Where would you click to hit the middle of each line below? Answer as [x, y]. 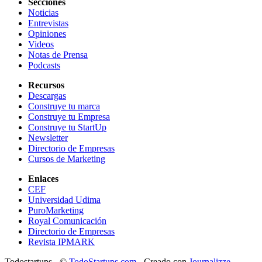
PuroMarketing [56, 210]
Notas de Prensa [58, 54]
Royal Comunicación [67, 220]
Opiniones [47, 33]
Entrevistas [48, 23]
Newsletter [48, 137]
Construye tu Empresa [69, 116]
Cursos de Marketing [67, 158]
